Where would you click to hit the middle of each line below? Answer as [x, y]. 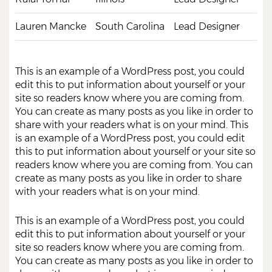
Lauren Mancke [51, 26]
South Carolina [130, 26]
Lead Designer [207, 26]
